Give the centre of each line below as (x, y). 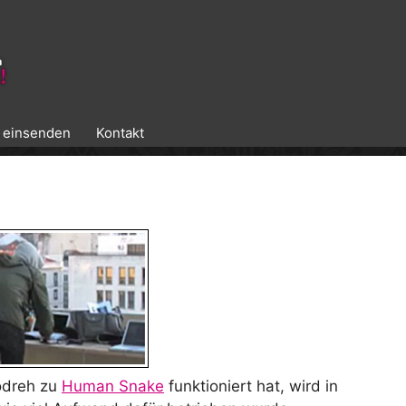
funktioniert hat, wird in (251, 387)
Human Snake (113, 387)
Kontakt (120, 132)
